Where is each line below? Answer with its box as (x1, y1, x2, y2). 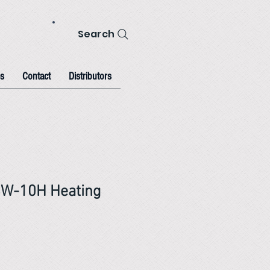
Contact (22, 70, 51, 83)
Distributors (69, 70, 111, 83)
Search (78, 27, 115, 41)
